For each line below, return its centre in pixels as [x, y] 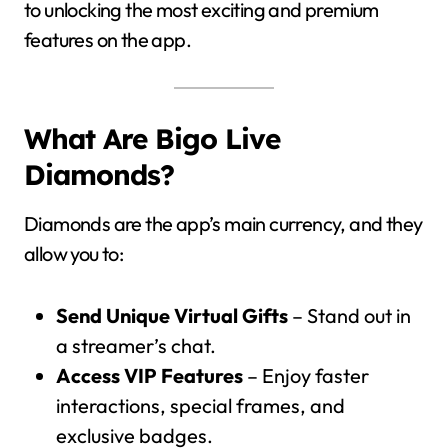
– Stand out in [349, 315]
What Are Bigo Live [152, 138]
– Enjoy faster [306, 375]
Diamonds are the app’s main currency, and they [223, 223]
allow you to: [74, 253]
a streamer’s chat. [136, 345]
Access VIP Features [149, 375]
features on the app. [107, 39]
